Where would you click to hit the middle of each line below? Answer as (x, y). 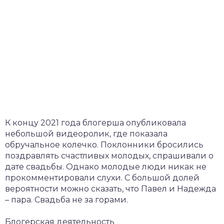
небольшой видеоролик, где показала (86, 133)
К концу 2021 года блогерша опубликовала (95, 122)
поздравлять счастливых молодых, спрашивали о (109, 155)
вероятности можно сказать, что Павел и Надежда (110, 188)
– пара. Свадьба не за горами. (66, 199)
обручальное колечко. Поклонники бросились (104, 144)
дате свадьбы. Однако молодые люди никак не (106, 166)
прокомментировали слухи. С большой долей (102, 177)
